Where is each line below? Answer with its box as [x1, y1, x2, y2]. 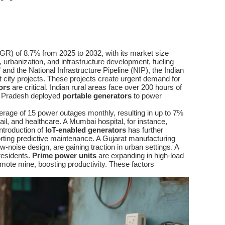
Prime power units [32, 151, 96, 160]
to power [132, 91, 162, 100]
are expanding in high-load [96, 151, 184, 160]
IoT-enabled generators [45, 126, 126, 134]
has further [126, 126, 163, 134]
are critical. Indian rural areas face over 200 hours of [10, 83, 182, 91]
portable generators [62, 91, 132, 100]
